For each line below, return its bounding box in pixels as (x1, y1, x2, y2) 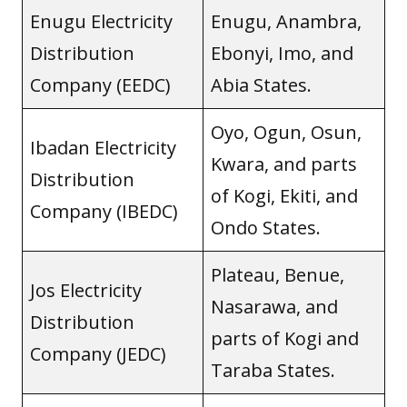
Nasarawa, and (211, 293, 338, 319)
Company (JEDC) (30, 341, 166, 366)
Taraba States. (211, 357, 335, 382)
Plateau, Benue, (211, 262, 344, 287)
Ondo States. (211, 214, 321, 240)
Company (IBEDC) (30, 198, 178, 223)
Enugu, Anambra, (211, 8, 362, 34)
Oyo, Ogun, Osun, (211, 119, 362, 144)
